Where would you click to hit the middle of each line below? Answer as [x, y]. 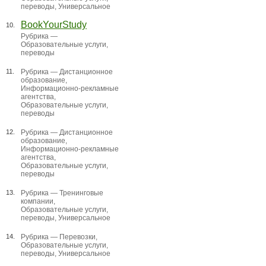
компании [37, 201]
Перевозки [77, 237]
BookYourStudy [54, 25]
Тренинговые [81, 193]
